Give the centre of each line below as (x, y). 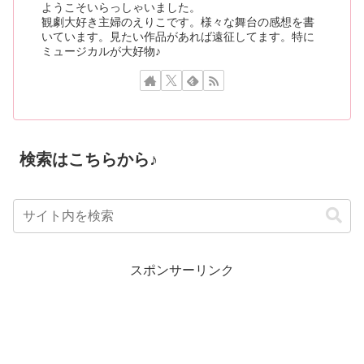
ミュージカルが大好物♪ (102, 51)
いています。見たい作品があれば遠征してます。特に (178, 36)
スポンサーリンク (182, 270)
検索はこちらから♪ (89, 160)
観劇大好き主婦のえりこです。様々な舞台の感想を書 (178, 22)
